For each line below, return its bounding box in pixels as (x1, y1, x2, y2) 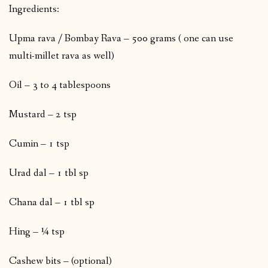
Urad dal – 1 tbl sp (9, 166, 89, 180)
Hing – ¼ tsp (9, 224, 65, 239)
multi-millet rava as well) (9, 48, 114, 63)
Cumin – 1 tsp (9, 136, 69, 151)
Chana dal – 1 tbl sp (9, 195, 95, 209)
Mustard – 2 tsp (9, 107, 77, 121)
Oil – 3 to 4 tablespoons (9, 78, 111, 92)
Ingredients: (9, 2, 59, 16)
